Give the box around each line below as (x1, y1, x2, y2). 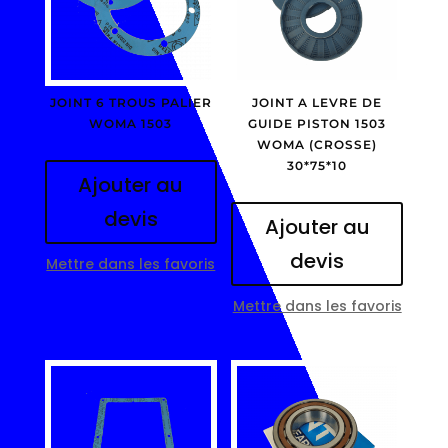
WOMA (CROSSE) (257, 136, 378, 152)
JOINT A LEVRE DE (252, 94, 383, 110)
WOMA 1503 (89, 115, 173, 131)
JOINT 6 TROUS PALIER (49, 94, 212, 110)
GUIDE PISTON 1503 (248, 115, 387, 131)
